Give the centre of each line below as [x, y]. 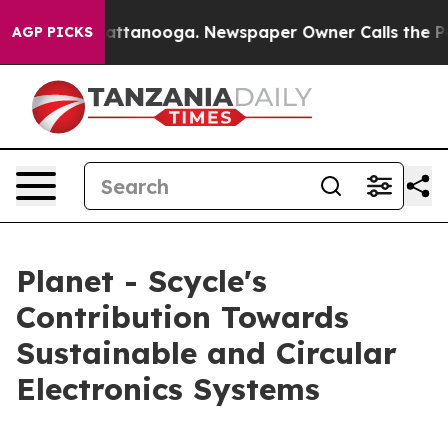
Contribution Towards [182, 317]
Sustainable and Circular [206, 353]
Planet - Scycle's [141, 281]
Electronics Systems [168, 389]
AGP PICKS [52, 32]
